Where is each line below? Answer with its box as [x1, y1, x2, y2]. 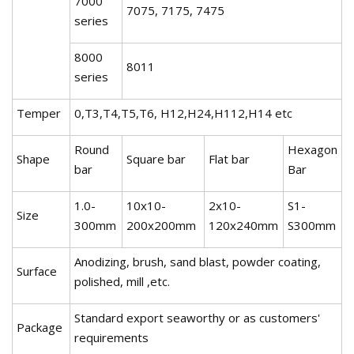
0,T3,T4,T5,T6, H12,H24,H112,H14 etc [74, 104, 292, 121]
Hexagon [288, 141, 337, 157]
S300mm [288, 217, 336, 233]
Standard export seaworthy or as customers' [74, 309, 320, 326]
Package [17, 318, 62, 335]
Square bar [126, 150, 186, 167]
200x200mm [126, 217, 196, 233]
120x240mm [209, 217, 278, 233]
